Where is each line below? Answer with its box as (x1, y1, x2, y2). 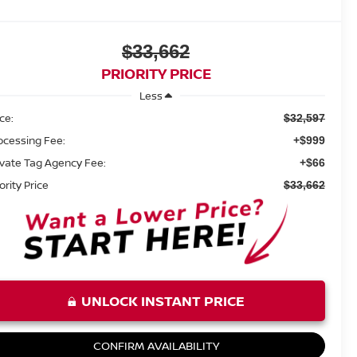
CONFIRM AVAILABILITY (92, 338, 219, 354)
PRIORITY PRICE (100, 64, 211, 84)
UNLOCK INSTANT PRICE (80, 292, 245, 311)
